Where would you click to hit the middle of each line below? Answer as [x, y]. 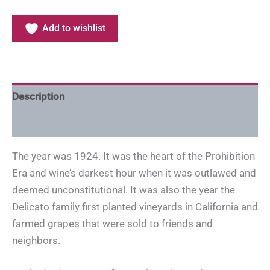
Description [38, 97]
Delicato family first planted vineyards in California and [135, 206]
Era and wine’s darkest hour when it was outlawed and [134, 173]
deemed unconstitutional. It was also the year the [124, 190]
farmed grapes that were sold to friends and [112, 223]
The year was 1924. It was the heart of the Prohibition [133, 156]
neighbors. [36, 240]
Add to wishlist [74, 28]
